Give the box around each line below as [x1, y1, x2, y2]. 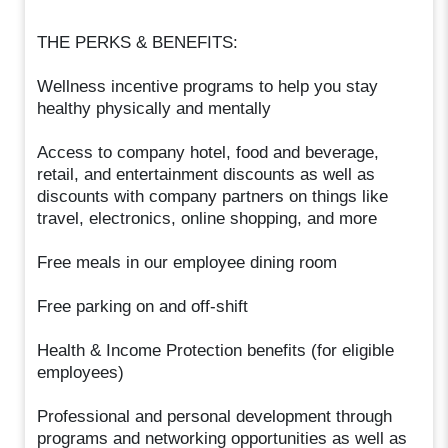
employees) [37, 362, 125, 382]
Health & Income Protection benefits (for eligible [37, 340, 395, 360]
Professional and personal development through [37, 406, 393, 426]
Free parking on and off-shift [37, 296, 249, 316]
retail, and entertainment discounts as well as [37, 164, 376, 184]
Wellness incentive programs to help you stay [37, 76, 379, 96]
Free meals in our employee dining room [37, 252, 338, 272]
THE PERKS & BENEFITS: [37, 32, 239, 52]
